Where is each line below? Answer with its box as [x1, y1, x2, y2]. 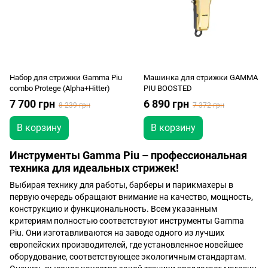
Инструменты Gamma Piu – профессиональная [10, 148, 247, 162]
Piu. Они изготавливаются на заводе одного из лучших [10, 228, 224, 238]
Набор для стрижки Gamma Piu [10, 72, 122, 82]
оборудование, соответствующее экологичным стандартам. [10, 252, 246, 262]
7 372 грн [193, 100, 224, 109]
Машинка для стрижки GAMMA [144, 72, 258, 82]
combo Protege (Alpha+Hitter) [10, 83, 110, 93]
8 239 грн [59, 100, 90, 109]
